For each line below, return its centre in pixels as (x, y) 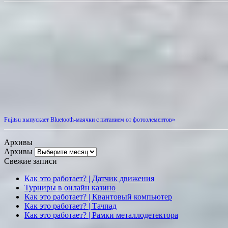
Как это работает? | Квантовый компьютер (98, 197)
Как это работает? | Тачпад (70, 206)
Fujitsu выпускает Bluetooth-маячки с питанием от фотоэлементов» (90, 120)
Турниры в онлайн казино (70, 188)
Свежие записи (31, 161)
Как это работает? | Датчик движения (89, 179)
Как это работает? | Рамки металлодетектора (101, 215)
